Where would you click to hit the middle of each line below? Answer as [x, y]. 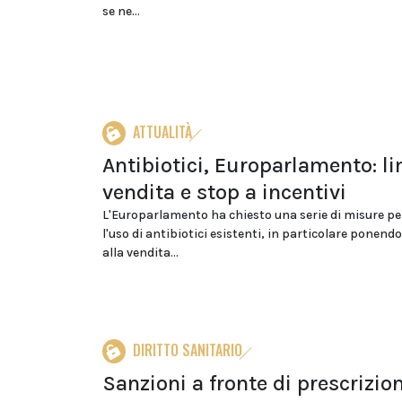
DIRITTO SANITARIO [188, 350]
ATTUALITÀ [162, 132]
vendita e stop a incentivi [224, 192]
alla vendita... [140, 253]
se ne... [121, 11]
